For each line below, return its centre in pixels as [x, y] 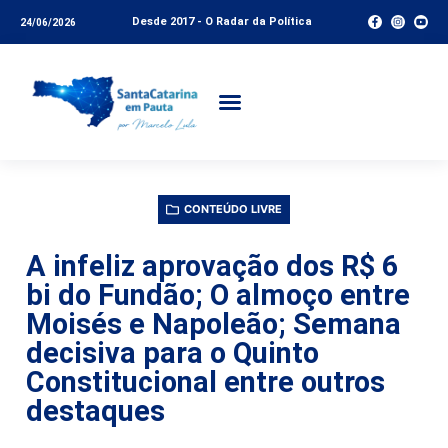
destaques [95, 410]
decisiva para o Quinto [172, 352]
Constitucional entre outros [205, 381]
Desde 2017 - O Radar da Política [222, 21]
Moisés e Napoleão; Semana [213, 323]
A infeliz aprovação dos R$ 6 [212, 265]
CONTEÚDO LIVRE [233, 208]
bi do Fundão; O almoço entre [218, 294]
